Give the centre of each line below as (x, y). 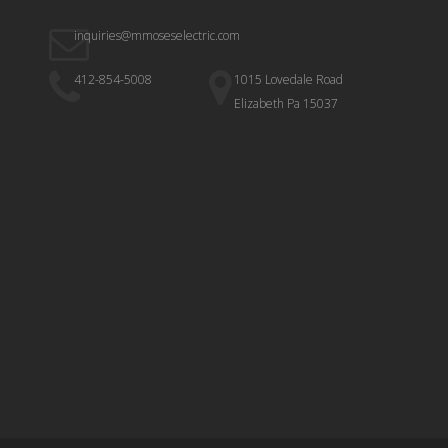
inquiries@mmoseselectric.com (157, 35)
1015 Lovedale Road (288, 79)
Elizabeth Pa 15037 (286, 103)
